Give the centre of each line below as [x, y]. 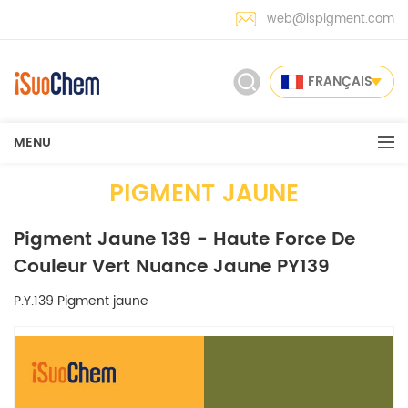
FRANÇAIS [340, 82]
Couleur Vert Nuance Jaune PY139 [172, 267]
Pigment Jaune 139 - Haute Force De [184, 240]
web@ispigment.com [331, 20]
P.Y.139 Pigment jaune [81, 301]
